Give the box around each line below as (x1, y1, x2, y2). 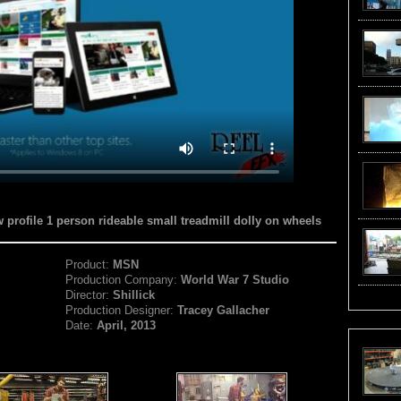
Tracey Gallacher (177, 303, 270, 317)
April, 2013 (97, 319, 157, 332)
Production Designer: (65, 303, 178, 317)
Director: (65, 288, 114, 302)
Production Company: (65, 273, 182, 286)
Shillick (113, 288, 156, 302)
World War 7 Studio (181, 273, 290, 286)
